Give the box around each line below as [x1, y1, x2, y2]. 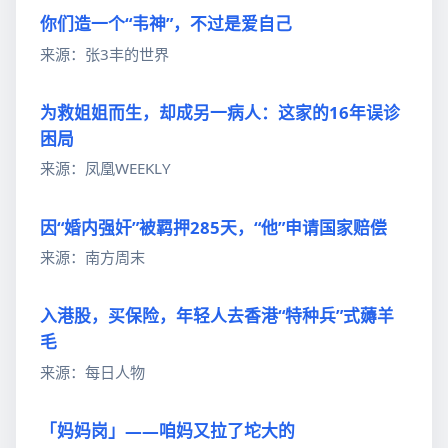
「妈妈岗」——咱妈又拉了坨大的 [40, 419, 295, 443]
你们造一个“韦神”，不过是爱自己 [40, 12, 292, 36]
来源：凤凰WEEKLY [40, 158, 171, 179]
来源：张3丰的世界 [40, 43, 169, 64]
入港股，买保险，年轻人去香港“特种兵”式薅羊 [40, 304, 394, 328]
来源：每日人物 [40, 362, 145, 382]
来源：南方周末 [40, 247, 145, 268]
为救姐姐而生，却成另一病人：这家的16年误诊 [40, 100, 400, 124]
